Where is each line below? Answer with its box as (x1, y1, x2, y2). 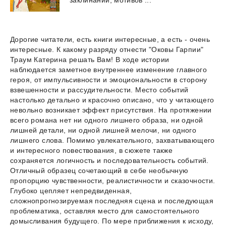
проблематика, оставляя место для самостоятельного (10, 206, 200, 215)
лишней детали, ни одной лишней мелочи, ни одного (10, 126, 197, 134)
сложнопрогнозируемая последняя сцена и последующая (10, 196, 213, 205)
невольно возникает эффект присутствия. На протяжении (10, 105, 212, 114)
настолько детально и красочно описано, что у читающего (10, 95, 214, 104)
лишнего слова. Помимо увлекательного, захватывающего (10, 136, 215, 144)
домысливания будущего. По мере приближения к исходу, (10, 216, 214, 225)
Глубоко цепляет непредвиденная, (10, 186, 132, 195)
